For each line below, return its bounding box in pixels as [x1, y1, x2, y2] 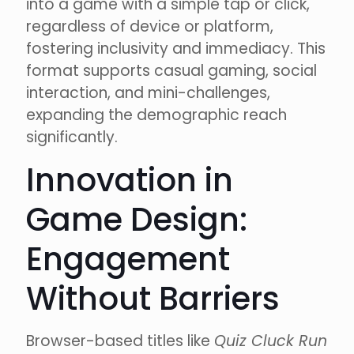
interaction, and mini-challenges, [26, 82, 270, 104]
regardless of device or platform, [26, 16, 273, 38]
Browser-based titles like [26, 330, 214, 352]
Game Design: [26, 198, 247, 243]
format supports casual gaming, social [26, 60, 317, 82]
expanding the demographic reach [26, 104, 287, 126]
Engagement [26, 237, 230, 282]
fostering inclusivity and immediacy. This [26, 38, 326, 60]
